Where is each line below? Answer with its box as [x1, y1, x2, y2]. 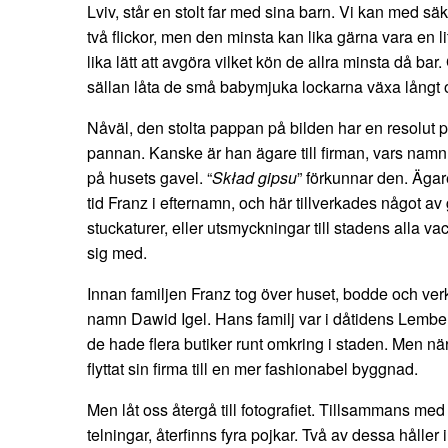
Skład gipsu [212, 165, 297, 189]
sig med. [87, 240, 147, 264]
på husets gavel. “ [87, 165, 212, 189]
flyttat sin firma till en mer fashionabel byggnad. [87, 356, 418, 380]
